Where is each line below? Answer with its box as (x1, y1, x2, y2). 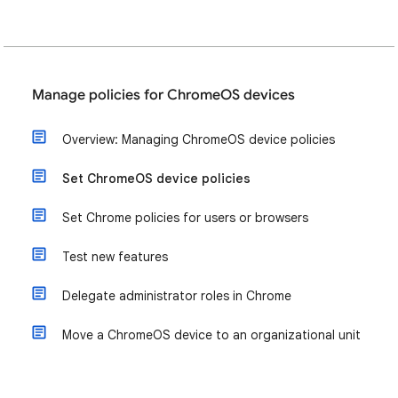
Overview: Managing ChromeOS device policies (62, 131, 335, 147)
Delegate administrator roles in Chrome (62, 288, 291, 304)
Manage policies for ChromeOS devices (32, 86, 295, 104)
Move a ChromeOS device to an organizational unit (62, 327, 361, 343)
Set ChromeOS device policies (62, 171, 251, 187)
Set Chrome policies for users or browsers (62, 210, 308, 226)
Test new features (62, 249, 168, 265)
